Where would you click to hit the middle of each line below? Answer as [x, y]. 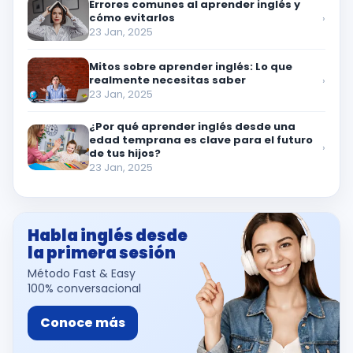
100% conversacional [84, 288]
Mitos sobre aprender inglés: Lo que [191, 66]
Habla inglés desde [108, 236]
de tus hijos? [125, 153]
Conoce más [83, 323]
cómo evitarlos [132, 17]
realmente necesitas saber [167, 80]
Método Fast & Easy [82, 273]
